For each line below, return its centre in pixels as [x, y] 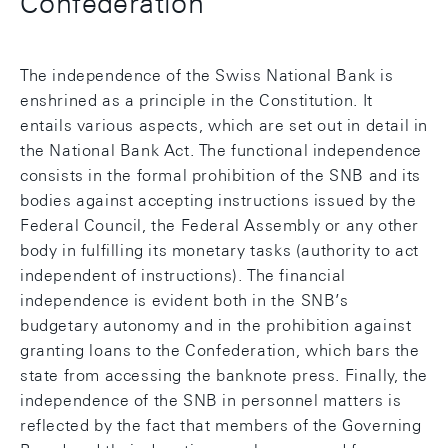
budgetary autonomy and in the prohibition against [216, 326]
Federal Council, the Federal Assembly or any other [220, 226]
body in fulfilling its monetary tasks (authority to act [220, 251]
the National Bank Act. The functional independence [221, 151]
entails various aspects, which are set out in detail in [224, 126]
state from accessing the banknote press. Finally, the [224, 376]
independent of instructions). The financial [183, 276]
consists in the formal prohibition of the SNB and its [220, 176]
